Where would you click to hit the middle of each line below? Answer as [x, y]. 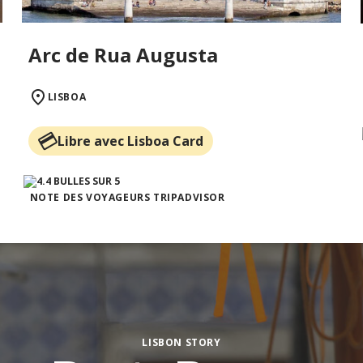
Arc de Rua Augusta [123, 55]
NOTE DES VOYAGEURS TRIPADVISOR [127, 198]
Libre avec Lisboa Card [130, 141]
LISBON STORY [181, 343]
